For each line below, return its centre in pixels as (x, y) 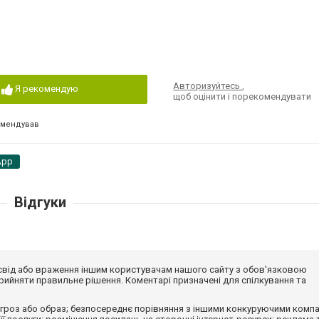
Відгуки (40, 202)
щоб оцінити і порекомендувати (242, 96)
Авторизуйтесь (208, 86)
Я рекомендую (46, 89)
